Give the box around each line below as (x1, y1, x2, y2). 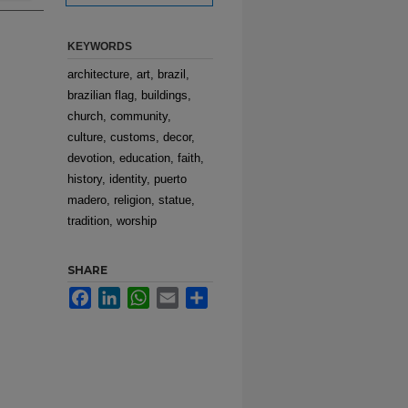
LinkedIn (120, 287, 165, 301)
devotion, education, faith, (67, 151, 204, 165)
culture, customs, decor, (67, 130, 195, 144)
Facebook (91, 287, 143, 301)
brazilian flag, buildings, (67, 88, 191, 102)
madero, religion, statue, (67, 193, 195, 207)
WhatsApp (149, 287, 204, 301)
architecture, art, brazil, (67, 67, 189, 81)
